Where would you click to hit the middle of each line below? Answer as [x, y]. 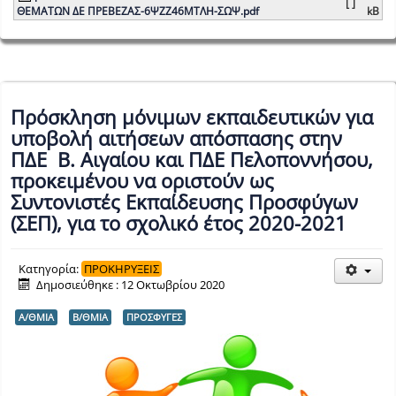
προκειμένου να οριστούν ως [142, 181]
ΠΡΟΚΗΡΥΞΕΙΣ [122, 269]
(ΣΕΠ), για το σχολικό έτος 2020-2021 [179, 223]
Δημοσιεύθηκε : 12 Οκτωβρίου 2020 [131, 285]
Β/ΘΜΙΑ [90, 317]
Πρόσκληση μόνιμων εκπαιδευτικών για [192, 117]
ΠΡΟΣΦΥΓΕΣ [154, 317]
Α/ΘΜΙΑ [36, 317]
